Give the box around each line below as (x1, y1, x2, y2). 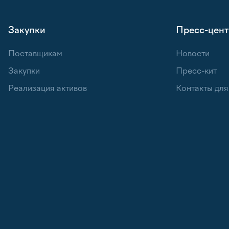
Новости (176, 49, 210, 58)
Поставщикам (8, 49, 62, 58)
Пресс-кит (176, 66, 217, 76)
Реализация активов (8, 83, 87, 93)
